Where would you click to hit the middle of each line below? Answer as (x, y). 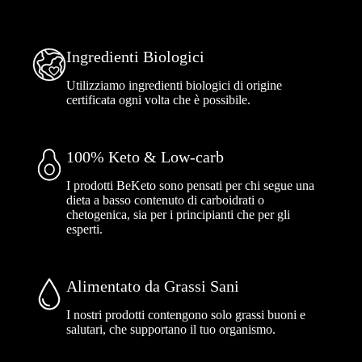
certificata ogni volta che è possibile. (159, 100)
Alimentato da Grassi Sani (153, 286)
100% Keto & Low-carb (145, 157)
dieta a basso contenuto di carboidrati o (166, 200)
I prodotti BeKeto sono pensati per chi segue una (191, 186)
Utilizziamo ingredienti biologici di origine (175, 86)
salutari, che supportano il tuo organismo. (171, 330)
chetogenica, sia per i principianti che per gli (179, 215)
